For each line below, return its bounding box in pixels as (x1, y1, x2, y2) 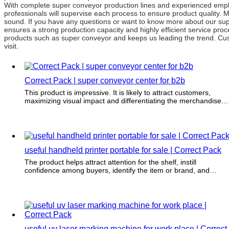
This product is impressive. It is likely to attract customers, (25, 88, 211, 97)
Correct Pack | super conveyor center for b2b (25, 76, 185, 85)
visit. (4, 41, 18, 50)
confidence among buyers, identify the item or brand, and (25, 166, 210, 174)
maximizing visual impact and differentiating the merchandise (25, 96, 221, 105)
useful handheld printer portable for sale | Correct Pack (25, 145, 221, 154)
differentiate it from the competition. (25, 174, 139, 182)
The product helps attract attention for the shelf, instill (25, 157, 196, 166)
